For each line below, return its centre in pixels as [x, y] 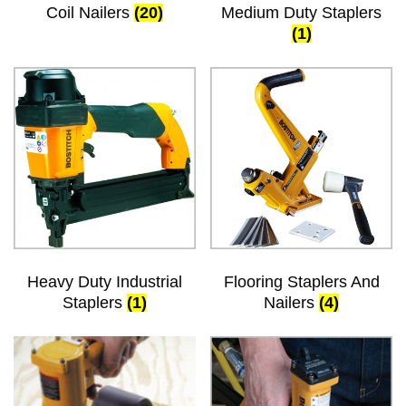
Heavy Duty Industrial [105, 281]
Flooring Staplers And [301, 281]
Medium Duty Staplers [301, 12]
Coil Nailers [90, 12]
